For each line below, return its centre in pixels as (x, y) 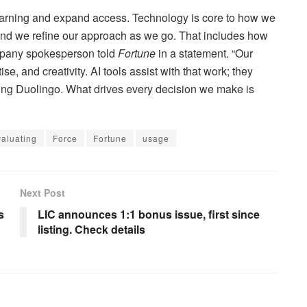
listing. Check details (91, 229)
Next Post (42, 192)
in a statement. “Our (206, 53)
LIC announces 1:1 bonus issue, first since (149, 214)
